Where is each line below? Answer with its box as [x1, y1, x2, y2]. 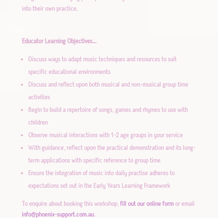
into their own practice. [21, 4, 78, 13]
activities [28, 93, 50, 101]
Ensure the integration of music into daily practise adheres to [28, 169, 175, 177]
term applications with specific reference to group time [28, 156, 161, 164]
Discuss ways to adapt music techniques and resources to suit [28, 55, 177, 63]
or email [173, 200, 195, 208]
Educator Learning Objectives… [21, 37, 97, 45]
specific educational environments [28, 68, 110, 76]
